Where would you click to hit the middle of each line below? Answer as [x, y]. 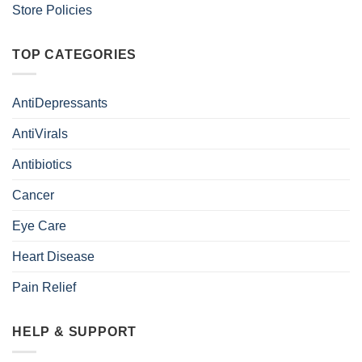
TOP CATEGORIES [75, 54]
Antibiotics [42, 165]
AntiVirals [40, 134]
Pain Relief [44, 288]
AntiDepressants [60, 103]
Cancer [33, 196]
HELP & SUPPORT [75, 332]
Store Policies [52, 10]
